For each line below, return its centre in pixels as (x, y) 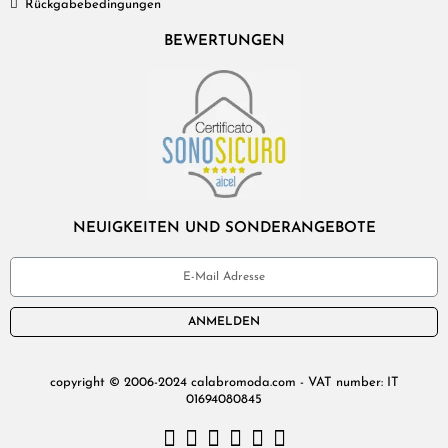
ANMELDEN (224, 322)
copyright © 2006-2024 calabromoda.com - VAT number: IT (224, 383)
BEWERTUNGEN (224, 41)
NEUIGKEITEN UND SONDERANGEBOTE (224, 229)
